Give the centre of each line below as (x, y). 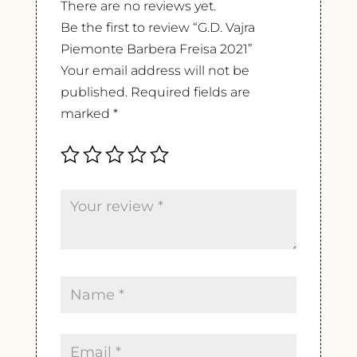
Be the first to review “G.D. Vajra (157, 28)
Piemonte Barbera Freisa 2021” (156, 49)
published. (94, 92)
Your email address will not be (155, 71)
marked (86, 114)
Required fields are (190, 92)
